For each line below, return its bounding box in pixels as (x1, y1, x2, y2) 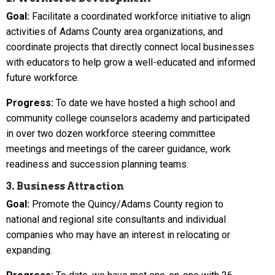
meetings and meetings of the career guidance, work (6, 142, 231, 155)
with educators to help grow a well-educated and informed (6, 56, 255, 68)
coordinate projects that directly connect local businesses (6, 41, 254, 53)
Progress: (6, 96, 53, 109)
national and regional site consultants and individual (6, 213, 226, 225)
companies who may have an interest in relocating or (6, 228, 230, 241)
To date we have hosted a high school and (53, 96, 235, 109)
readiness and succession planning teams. (6, 158, 188, 170)
